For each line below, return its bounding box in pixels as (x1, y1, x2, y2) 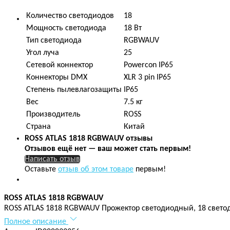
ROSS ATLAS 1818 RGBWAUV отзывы (25, 134, 152, 143)
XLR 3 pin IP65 (124, 73, 171, 82)
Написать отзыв (25, 155, 80, 163)
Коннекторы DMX (26, 73, 87, 82)
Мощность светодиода (26, 24, 106, 32)
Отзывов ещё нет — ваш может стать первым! (25, 144, 191, 153)
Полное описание (4, 217, 68, 226)
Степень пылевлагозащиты (26, 85, 122, 94)
